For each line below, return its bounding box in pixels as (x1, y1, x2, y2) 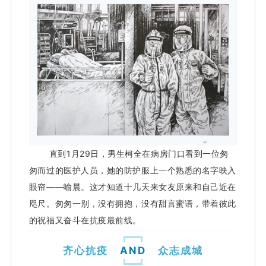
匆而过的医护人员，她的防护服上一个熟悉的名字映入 (28, 164, 236, 175)
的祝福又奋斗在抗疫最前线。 (28, 214, 141, 225)
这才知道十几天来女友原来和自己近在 (89, 181, 236, 192)
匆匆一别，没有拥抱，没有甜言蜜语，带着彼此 (55, 198, 236, 208)
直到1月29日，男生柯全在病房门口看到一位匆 (49, 148, 229, 159)
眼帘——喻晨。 (28, 181, 90, 192)
